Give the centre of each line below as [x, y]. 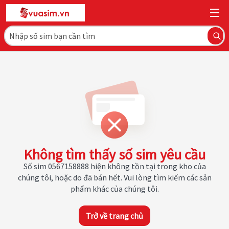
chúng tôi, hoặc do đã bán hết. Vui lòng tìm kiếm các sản [114, 177]
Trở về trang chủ [114, 216]
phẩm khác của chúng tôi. [114, 189]
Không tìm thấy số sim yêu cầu [114, 154]
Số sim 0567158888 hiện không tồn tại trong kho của [114, 166]
